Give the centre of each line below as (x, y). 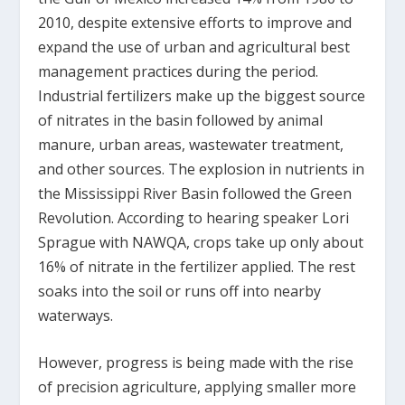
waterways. (76, 315)
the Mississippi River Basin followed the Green (195, 193)
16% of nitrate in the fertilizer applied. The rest (197, 266)
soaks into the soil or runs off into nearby (180, 291)
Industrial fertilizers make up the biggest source (202, 95)
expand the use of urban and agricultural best (194, 47)
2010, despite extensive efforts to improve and (195, 22)
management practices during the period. (179, 71)
